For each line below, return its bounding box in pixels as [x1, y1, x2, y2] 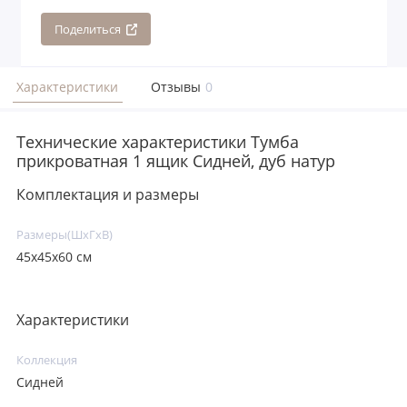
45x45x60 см [16, 249, 92, 266]
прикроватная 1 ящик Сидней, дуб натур [16, 149, 335, 172]
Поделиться [54, 21, 121, 37]
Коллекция [16, 352, 77, 368]
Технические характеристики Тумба [16, 130, 299, 153]
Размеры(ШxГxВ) [16, 226, 113, 243]
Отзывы [151, 78, 201, 96]
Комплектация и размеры [16, 184, 199, 204]
